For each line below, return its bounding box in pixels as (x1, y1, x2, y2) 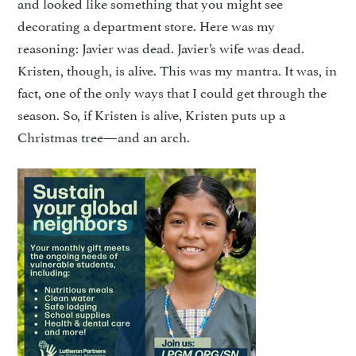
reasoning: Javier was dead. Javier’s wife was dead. (17, 37, 305, 57)
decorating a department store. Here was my (17, 14, 276, 35)
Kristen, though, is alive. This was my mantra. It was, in (17, 59, 338, 79)
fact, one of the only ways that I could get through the (17, 81, 327, 102)
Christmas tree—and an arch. (17, 126, 191, 146)
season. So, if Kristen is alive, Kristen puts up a (17, 103, 286, 124)
